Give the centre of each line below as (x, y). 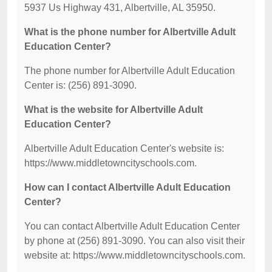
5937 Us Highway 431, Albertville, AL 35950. (120, 8)
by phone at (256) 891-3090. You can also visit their (134, 241)
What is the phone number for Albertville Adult (130, 32)
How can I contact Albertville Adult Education (127, 187)
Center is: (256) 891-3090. (80, 85)
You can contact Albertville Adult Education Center (132, 226)
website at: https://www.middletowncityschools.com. (135, 255)
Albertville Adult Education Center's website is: (124, 148)
